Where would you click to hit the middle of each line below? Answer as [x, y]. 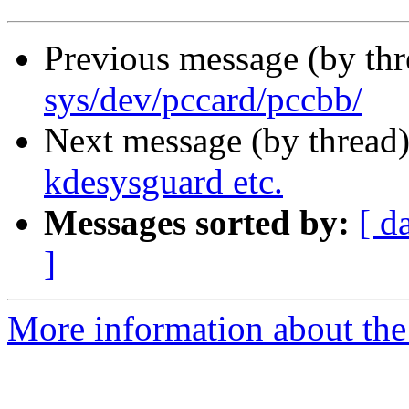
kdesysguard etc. [163, 182]
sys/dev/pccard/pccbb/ [203, 100]
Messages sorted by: [197, 223]
